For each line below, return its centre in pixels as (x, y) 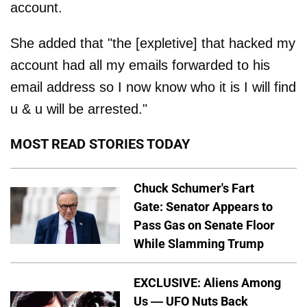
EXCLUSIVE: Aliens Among (207, 283)
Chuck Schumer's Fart (194, 188)
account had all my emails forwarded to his (140, 65)
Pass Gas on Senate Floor (204, 225)
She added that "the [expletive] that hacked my (153, 43)
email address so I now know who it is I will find (153, 87)
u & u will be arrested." (79, 109)
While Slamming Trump (199, 243)
